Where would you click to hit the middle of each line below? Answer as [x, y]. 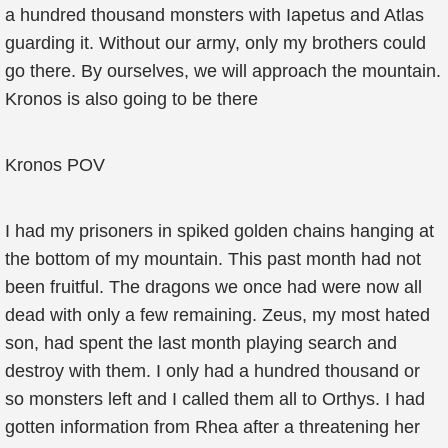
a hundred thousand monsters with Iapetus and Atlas [214, 15]
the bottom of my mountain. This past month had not [213, 259]
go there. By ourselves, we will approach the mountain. [223, 71]
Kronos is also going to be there [131, 99]
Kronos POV [55, 165]
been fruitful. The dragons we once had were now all [213, 287]
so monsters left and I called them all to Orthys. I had [215, 399]
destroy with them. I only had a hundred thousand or [212, 371]
